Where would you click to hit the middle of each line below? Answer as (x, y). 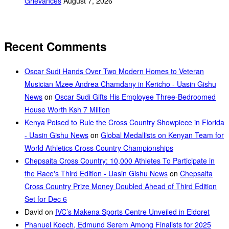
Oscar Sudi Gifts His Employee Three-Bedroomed (135, 97)
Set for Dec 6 (46, 199)
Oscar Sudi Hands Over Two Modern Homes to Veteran (114, 71)
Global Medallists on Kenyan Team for (162, 135)
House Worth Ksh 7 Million (67, 110)
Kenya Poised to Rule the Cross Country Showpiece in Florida (124, 122)
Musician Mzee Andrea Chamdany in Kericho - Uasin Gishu (120, 84)
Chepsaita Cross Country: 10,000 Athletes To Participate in (120, 161)
